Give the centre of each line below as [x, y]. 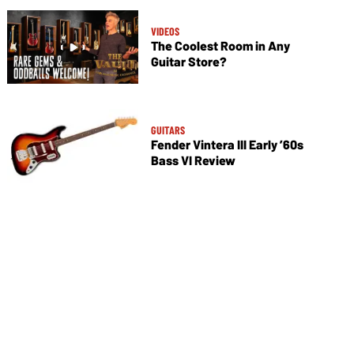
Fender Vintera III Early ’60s [227, 145]
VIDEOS [165, 32]
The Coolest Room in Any [220, 46]
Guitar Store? [188, 62]
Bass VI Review [193, 160]
